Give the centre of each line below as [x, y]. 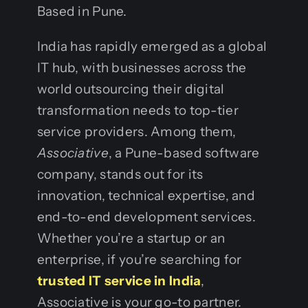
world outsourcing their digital [131, 89]
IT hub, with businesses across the [142, 67]
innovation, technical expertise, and [146, 195]
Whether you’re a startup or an [131, 238]
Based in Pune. [82, 11]
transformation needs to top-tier [137, 110]
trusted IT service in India [119, 280]
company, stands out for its [120, 174]
